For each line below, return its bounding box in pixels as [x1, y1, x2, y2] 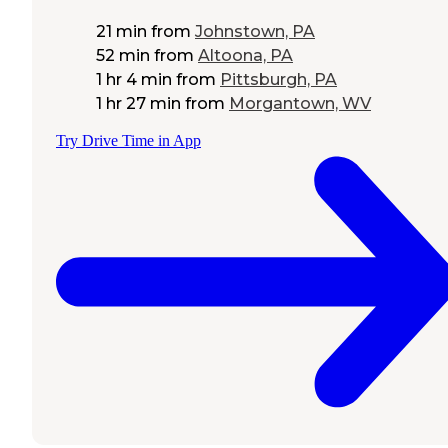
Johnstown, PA [195, 22, 315, 42]
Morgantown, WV [229, 94, 371, 114]
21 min [96, 22, 147, 42]
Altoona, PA [198, 46, 293, 66]
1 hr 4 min [96, 70, 172, 90]
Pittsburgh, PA [220, 70, 337, 90]
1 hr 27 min [96, 94, 181, 114]
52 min [96, 46, 150, 66]
